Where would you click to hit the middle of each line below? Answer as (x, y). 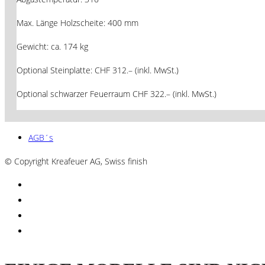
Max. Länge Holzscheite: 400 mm (77, 22)
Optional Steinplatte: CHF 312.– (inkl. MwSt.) (98, 70)
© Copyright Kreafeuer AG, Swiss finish (76, 161)
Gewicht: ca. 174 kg (52, 46)
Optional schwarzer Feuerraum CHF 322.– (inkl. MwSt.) (117, 93)
